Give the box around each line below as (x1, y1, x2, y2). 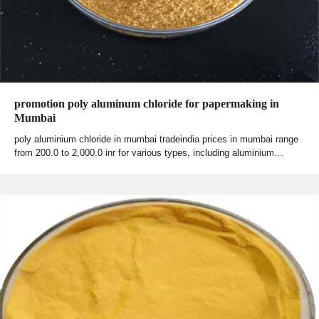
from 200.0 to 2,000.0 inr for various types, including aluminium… (14, 147, 283, 159)
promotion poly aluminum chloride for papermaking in (14, 98, 279, 110)
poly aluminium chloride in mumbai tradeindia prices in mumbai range (14, 134, 298, 145)
